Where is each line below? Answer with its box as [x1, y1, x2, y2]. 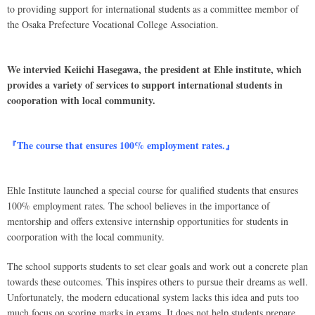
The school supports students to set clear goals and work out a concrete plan [7, 259, 308, 274]
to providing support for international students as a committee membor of [7, 2, 299, 16]
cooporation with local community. [7, 93, 155, 108]
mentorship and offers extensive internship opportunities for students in [7, 214, 288, 229]
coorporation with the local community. [7, 230, 165, 244]
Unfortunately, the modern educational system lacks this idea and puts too [7, 290, 299, 304]
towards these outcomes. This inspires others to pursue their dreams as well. [7, 275, 308, 289]
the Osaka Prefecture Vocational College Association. [7, 18, 219, 32]
